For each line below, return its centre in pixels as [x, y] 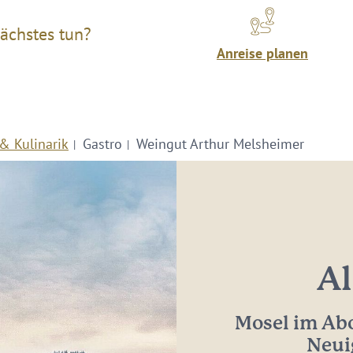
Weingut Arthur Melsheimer [220, 144]
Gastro [102, 144]
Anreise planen [262, 53]
